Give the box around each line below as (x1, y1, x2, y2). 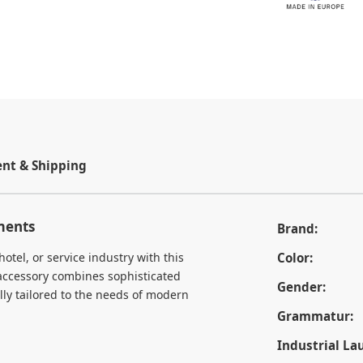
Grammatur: (276, 308, 353, 324)
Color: (276, 250, 313, 266)
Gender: (276, 279, 326, 295)
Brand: (276, 220, 318, 237)
